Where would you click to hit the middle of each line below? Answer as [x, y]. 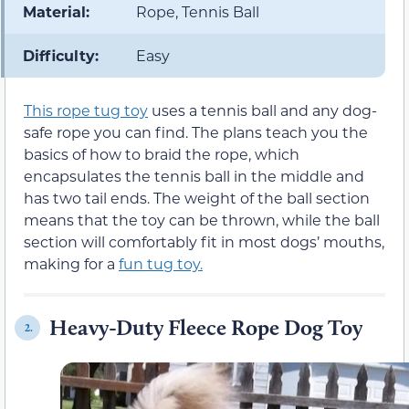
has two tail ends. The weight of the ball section [197, 198]
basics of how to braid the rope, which [162, 154]
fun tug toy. [161, 264]
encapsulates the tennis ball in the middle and [194, 176]
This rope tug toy [86, 110]
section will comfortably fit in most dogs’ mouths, [204, 242]
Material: [56, 12]
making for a [71, 264]
